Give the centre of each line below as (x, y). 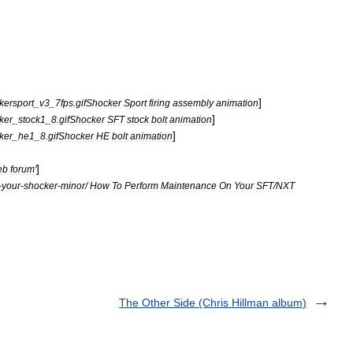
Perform (141, 186)
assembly (193, 103)
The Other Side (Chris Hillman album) (213, 303)
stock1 (32, 119)
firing (160, 103)
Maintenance (189, 186)
